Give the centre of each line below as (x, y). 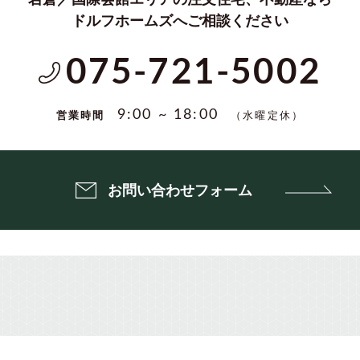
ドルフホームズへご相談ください (180, 20)
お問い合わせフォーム (180, 190)
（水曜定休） (268, 115)
